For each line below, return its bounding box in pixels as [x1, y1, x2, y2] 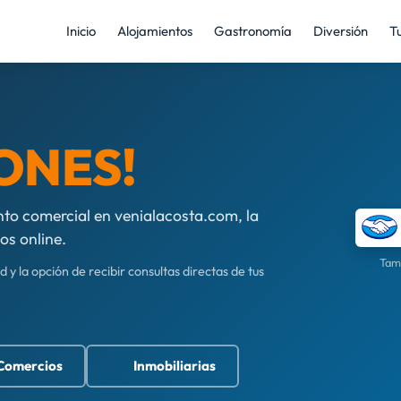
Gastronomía [213, 22, 292, 39]
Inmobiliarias [133, 357, 216, 375]
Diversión [312, 22, 368, 39]
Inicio [65, 22, 96, 39]
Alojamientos [116, 22, 192, 39]
